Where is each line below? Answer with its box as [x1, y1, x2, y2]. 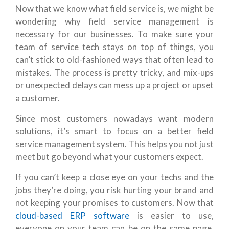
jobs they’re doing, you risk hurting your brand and [15, 185, 214, 196]
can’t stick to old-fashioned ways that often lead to [15, 54, 214, 65]
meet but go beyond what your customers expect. [15, 151, 203, 163]
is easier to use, [129, 210, 214, 221]
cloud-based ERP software [15, 210, 129, 221]
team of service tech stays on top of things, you [15, 41, 214, 53]
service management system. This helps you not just [15, 139, 214, 150]
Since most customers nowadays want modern [15, 113, 214, 124]
